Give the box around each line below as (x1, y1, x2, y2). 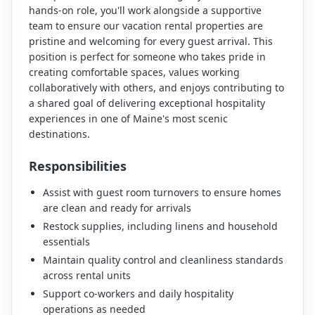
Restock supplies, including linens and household (43, 219, 278, 233)
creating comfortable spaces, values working (29, 65, 240, 79)
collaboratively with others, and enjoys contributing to (29, 81, 284, 94)
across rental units (43, 269, 131, 282)
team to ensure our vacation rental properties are (29, 19, 263, 32)
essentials (43, 235, 90, 248)
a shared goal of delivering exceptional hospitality (29, 96, 265, 110)
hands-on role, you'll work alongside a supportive (29, 4, 262, 17)
